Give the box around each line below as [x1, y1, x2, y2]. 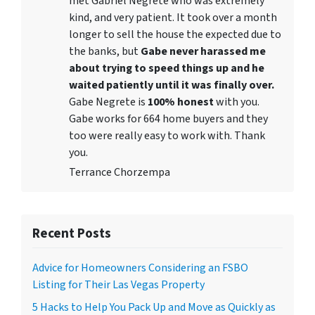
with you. [216, 94, 259, 110]
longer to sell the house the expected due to [69, 26, 281, 42]
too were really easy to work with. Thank [69, 127, 265, 143]
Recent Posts [32, 223, 111, 243]
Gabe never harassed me [141, 43, 266, 59]
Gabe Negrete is [69, 94, 148, 110]
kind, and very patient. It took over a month [69, 9, 277, 25]
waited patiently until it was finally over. [69, 77, 274, 93]
